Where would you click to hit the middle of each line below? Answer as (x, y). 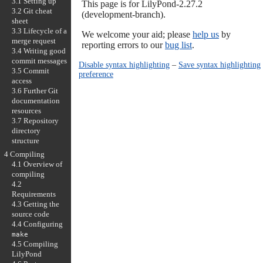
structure (25, 140)
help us (205, 34)
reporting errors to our (123, 45)
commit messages (39, 60)
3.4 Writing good (38, 50)
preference (96, 74)
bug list (178, 45)
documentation (36, 100)
